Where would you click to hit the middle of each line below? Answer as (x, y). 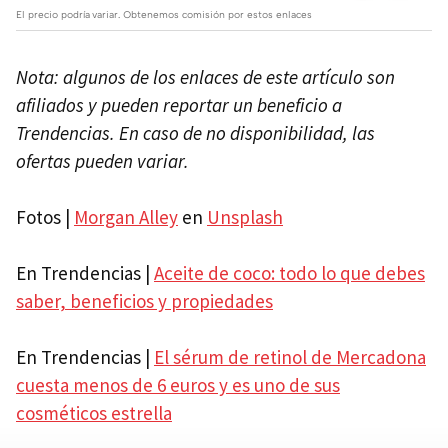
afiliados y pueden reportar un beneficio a (179, 104)
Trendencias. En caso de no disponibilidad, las (195, 132)
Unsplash (245, 216)
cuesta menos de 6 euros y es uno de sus (178, 384)
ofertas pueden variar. (102, 160)
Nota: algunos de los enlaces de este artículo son (205, 76)
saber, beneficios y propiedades (144, 300)
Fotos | (45, 216)
